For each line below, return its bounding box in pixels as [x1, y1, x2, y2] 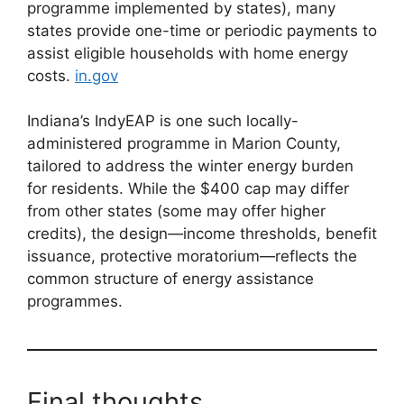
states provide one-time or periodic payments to [27, 21, 377, 40]
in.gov [75, 66, 118, 85]
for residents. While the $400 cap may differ [27, 179, 349, 198]
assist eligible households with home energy [27, 43, 348, 62]
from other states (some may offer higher [27, 202, 326, 221]
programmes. [27, 292, 123, 311]
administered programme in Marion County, [27, 134, 341, 153]
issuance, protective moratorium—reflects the [27, 247, 357, 266]
